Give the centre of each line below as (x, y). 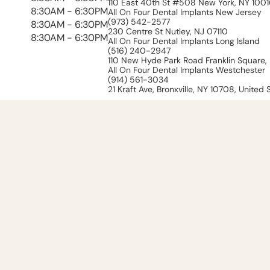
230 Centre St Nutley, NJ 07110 (168, 31)
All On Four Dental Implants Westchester (187, 70)
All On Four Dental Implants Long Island (184, 41)
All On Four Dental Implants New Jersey (185, 12)
